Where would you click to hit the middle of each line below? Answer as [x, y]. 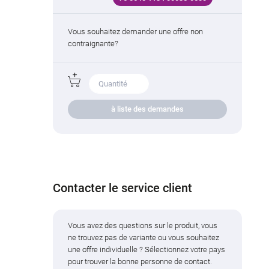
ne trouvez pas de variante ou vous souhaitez [144, 237]
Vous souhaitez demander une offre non [136, 32]
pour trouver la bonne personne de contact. [140, 261]
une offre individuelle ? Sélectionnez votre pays [147, 249]
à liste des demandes [148, 109]
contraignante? [93, 44]
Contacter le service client [123, 188]
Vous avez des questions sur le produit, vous [143, 225]
